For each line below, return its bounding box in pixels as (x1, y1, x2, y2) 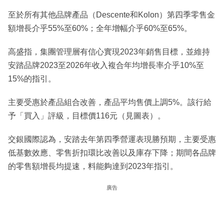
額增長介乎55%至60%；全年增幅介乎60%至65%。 (8, 23, 192, 32)
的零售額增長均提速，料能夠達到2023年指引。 (8, 161, 178, 170)
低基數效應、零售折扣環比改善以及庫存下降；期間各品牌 (8, 148, 216, 157)
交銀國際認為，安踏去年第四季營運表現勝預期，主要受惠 (8, 134, 216, 143)
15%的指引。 (8, 74, 56, 83)
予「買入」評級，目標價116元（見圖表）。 (8, 111, 165, 120)
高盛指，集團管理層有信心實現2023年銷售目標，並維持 (8, 47, 210, 56)
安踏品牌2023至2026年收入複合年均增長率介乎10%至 (8, 60, 204, 69)
